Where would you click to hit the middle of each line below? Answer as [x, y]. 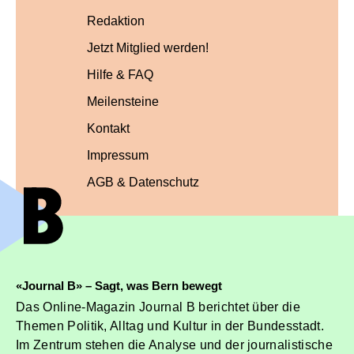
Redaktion [115, 21]
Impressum [117, 156]
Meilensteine [122, 102]
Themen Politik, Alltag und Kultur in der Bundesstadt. [170, 326]
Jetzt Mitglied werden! [147, 48]
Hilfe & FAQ [120, 75]
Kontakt [108, 129]
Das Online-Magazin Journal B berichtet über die [158, 307]
